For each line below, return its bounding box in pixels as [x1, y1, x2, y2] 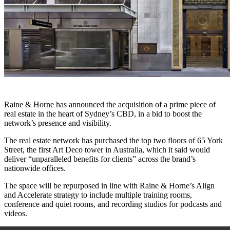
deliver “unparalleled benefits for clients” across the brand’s [4, 155, 196, 164]
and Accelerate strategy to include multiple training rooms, [4, 190, 192, 200]
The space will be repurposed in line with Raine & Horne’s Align [4, 181, 215, 190]
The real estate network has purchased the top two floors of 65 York [4, 136, 223, 145]
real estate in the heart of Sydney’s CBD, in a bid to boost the [4, 109, 202, 119]
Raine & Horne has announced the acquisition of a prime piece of [4, 100, 216, 109]
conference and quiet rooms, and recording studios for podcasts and [4, 200, 222, 209]
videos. [4, 209, 27, 218]
